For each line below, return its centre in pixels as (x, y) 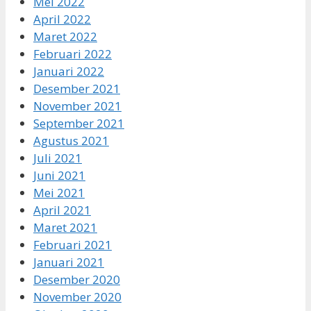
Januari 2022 (69, 71)
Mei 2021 (59, 192)
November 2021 (77, 106)
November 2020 (77, 296)
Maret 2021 (65, 227)
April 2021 (62, 210)
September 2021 (79, 123)
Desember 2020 (77, 279)
